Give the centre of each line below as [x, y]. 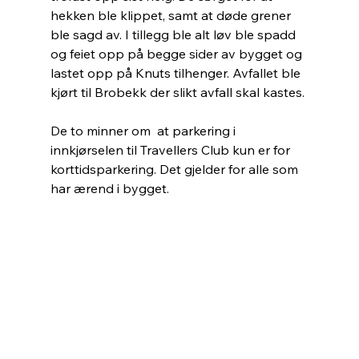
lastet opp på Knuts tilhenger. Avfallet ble [177, 73]
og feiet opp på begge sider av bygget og [177, 54]
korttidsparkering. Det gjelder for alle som [175, 169]
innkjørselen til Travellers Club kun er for [171, 150]
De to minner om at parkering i [144, 131]
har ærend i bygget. [109, 189]
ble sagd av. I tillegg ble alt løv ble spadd [174, 35]
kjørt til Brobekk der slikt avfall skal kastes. [177, 93]
